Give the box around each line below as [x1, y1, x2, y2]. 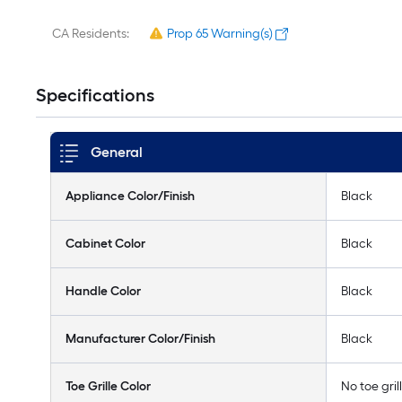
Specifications [36, 84, 154, 106]
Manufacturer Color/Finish [66, 331, 215, 346]
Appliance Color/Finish [66, 188, 195, 204]
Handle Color [66, 284, 141, 299]
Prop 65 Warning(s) [167, 26, 273, 41]
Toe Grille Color [66, 379, 151, 394]
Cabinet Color [66, 236, 145, 251]
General [91, 144, 143, 161]
